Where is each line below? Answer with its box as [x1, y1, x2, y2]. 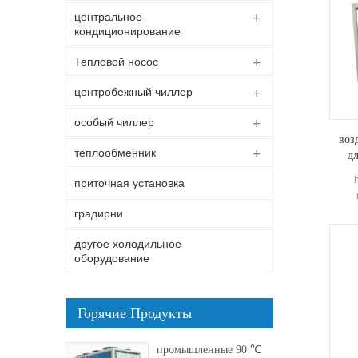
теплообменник [74, 146, 156, 159]
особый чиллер [74, 116, 154, 129]
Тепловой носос [74, 55, 158, 68]
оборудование [74, 252, 149, 265]
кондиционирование [74, 25, 181, 38]
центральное [74, 10, 142, 23]
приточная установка [74, 177, 185, 189]
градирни [74, 207, 123, 220]
